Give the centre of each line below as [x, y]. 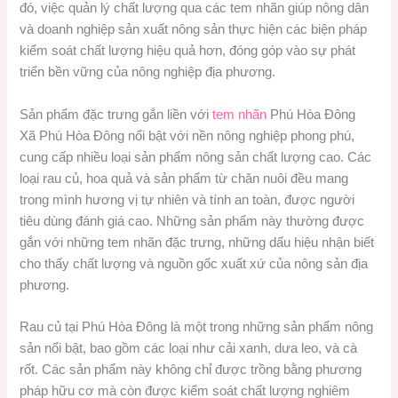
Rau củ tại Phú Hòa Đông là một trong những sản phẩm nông [197, 326]
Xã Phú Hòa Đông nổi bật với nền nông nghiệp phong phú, [187, 135]
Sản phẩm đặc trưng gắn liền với [116, 114]
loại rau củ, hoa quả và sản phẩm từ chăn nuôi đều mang [184, 178]
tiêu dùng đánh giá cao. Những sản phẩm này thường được [192, 221]
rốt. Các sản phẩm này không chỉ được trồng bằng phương [191, 369]
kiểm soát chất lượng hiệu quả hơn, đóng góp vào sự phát [188, 51]
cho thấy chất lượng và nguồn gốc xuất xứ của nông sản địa [194, 263]
